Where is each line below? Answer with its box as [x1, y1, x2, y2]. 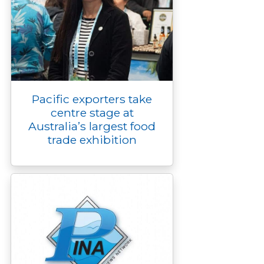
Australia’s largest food [28, 119, 156, 133]
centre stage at [50, 105, 134, 120]
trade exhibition [47, 133, 137, 147]
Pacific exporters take [32, 92, 152, 106]
